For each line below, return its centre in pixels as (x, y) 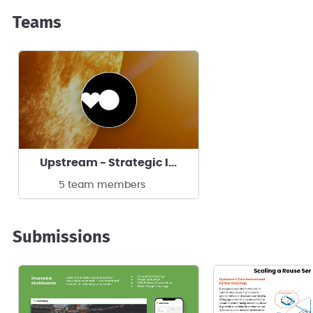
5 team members (102, 185)
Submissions (61, 237)
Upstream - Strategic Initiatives (173, 162)
